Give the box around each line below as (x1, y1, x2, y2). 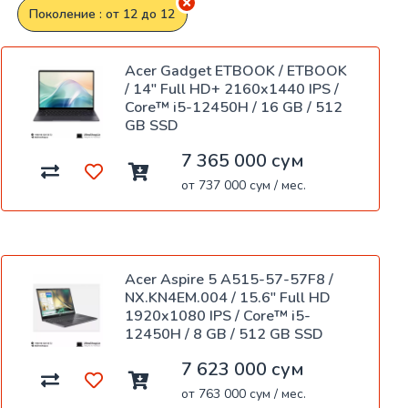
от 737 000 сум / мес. (181, 177, 306, 195)
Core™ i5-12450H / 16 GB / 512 (125, 97, 342, 118)
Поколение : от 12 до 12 (29, 5, 176, 24)
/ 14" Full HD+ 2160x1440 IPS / (125, 79, 339, 100)
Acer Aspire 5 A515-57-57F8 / (125, 270, 333, 291)
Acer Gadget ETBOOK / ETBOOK (125, 61, 347, 82)
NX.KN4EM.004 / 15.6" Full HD (125, 288, 331, 309)
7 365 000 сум (181, 148, 304, 174)
